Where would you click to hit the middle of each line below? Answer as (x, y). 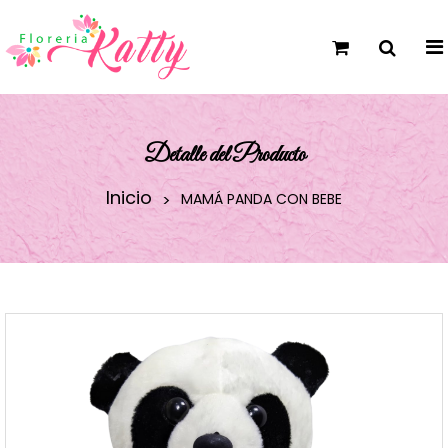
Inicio (129, 198)
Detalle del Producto (224, 156)
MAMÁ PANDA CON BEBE (261, 199)
